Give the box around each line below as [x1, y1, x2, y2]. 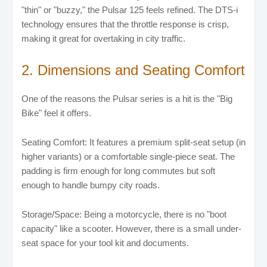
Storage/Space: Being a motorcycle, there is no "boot [21, 209, 226, 219]
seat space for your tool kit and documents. [21, 237, 189, 248]
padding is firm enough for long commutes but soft [21, 165, 215, 176]
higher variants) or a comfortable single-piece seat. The [21, 151, 235, 162]
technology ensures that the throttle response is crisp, [21, 18, 229, 29]
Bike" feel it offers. [21, 107, 91, 118]
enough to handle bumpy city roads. [21, 179, 160, 190]
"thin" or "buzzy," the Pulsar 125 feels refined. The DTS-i [21, 4, 238, 15]
